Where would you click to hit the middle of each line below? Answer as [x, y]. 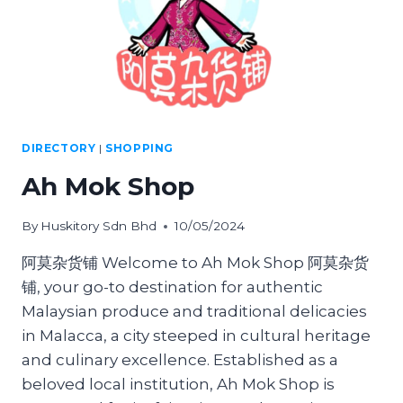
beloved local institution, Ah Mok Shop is [178, 385]
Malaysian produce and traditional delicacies [194, 312]
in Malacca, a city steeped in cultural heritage [196, 336]
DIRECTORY [59, 148]
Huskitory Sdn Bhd [99, 226]
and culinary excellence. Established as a [180, 360]
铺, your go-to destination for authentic [172, 287]
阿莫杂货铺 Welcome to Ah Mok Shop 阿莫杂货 [195, 263]
